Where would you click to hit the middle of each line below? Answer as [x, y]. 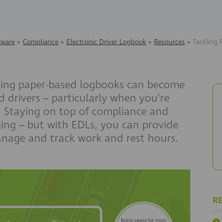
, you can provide [137, 125]
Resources [169, 42]
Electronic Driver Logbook [106, 42]
